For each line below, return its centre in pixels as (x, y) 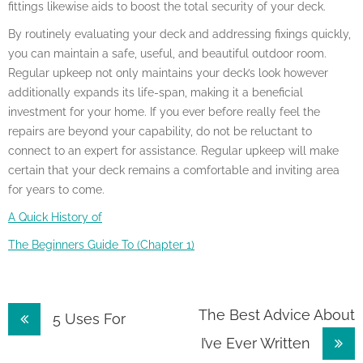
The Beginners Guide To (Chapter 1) (101, 244)
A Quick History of (55, 217)
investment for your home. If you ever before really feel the (164, 111)
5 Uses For (87, 318)
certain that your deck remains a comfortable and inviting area (174, 170)
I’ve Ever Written (258, 343)
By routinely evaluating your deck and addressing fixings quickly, (179, 34)
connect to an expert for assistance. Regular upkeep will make (173, 150)
